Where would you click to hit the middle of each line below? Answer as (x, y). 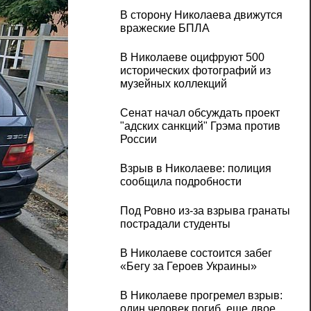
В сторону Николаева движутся (201, 15)
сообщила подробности (180, 182)
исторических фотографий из (195, 71)
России (138, 140)
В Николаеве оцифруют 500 (192, 58)
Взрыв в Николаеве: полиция (195, 169)
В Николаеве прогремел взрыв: (201, 296)
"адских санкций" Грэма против (200, 126)
